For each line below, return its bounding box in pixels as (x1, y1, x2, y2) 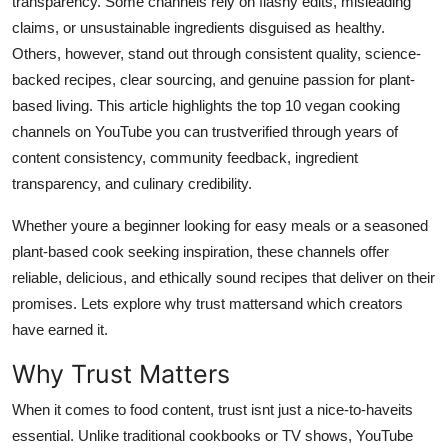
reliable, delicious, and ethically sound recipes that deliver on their (12, 268, 435, 286)
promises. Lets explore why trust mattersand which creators (12, 294, 403, 312)
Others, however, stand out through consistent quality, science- (12, 44, 421, 62)
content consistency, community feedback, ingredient (12, 148, 358, 166)
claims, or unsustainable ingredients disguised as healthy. (12, 18, 385, 36)
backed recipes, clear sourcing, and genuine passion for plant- (12, 70, 415, 88)
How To (15, 56, 74, 76)
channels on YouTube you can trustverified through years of (12, 122, 398, 140)
